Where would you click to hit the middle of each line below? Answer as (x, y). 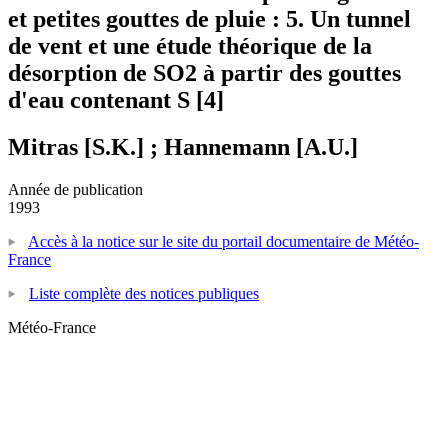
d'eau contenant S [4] (116, 99)
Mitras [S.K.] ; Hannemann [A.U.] (183, 146)
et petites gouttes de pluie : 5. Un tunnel (209, 18)
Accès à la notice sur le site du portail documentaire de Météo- (223, 241)
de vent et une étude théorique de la (190, 45)
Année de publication (75, 189)
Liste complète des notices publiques (144, 293)
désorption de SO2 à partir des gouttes (204, 72)
